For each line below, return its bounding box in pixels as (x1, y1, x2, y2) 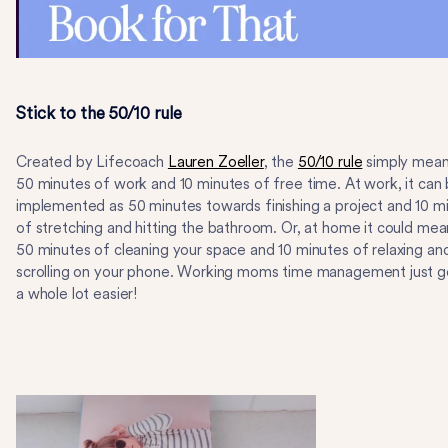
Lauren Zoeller (167, 153, 264, 171)
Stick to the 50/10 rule (16, 103, 182, 123)
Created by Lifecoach (16, 153, 168, 171)
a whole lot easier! (16, 285, 138, 303)
